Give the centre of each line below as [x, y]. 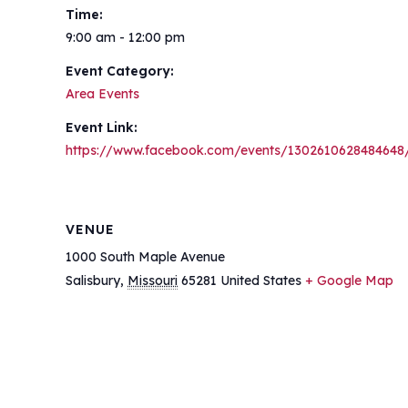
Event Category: [120, 71]
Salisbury [93, 280]
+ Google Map [349, 280]
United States [261, 280]
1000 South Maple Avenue [145, 257]
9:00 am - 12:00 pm [125, 37]
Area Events [102, 94]
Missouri [153, 280]
